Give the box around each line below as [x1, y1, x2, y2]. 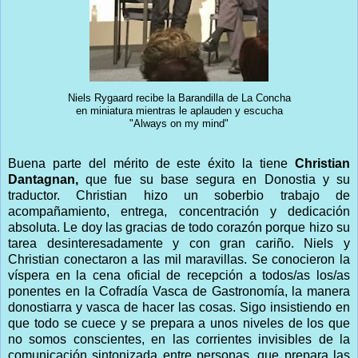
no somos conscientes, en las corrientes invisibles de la [8, 332, 350, 346]
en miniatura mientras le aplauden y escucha [75, 105, 283, 117]
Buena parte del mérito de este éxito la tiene [8, 156, 295, 170]
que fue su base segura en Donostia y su [78, 172, 350, 186]
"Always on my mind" [129, 117, 229, 129]
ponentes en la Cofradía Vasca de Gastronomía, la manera [8, 284, 350, 298]
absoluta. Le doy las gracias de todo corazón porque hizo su [8, 220, 350, 234]
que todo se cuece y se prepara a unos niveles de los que [8, 316, 350, 330]
